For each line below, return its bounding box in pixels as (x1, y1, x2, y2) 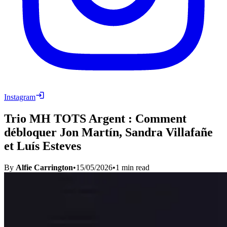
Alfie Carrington (16, 163, 73, 172)
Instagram (4, 92, 35, 101)
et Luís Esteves (4, 139, 81, 153)
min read (120, 163, 149, 172)
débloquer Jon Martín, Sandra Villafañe (4, 125, 213, 139)
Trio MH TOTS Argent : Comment (4, 111, 186, 125)
